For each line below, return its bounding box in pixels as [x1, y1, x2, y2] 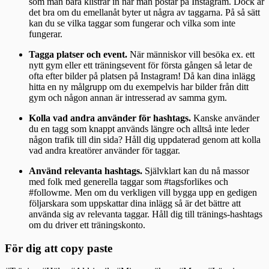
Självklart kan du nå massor [145, 165, 249, 176]
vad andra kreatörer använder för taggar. [29, 145, 180, 156]
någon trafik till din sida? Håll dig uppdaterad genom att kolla [29, 134, 261, 145]
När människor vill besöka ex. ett [130, 49, 255, 59]
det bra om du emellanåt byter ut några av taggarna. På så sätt [29, 7, 260, 17]
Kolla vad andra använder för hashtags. [29, 112, 193, 123]
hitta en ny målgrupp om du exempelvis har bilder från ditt [29, 81, 249, 92]
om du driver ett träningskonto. [29, 219, 145, 230]
